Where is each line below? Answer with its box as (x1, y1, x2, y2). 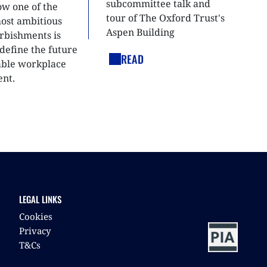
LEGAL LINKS (19, 192, 61, 206)
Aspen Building (105, 25, 175, 39)
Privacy (19, 224, 51, 237)
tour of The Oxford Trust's (105, 11, 225, 24)
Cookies (19, 210, 52, 222)
